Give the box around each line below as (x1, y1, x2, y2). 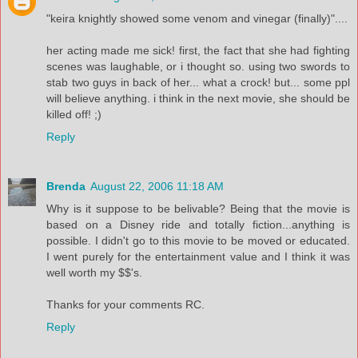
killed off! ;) (46, 107, 101, 121)
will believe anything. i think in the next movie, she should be (46, 91, 350, 105)
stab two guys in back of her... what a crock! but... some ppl (46, 75, 350, 89)
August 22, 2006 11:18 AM (90, 179, 224, 193)
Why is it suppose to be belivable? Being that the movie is (46, 201, 350, 215)
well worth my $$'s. (46, 265, 142, 279)
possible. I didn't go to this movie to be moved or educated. (46, 233, 350, 247)
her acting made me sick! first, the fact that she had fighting (46, 43, 350, 57)
